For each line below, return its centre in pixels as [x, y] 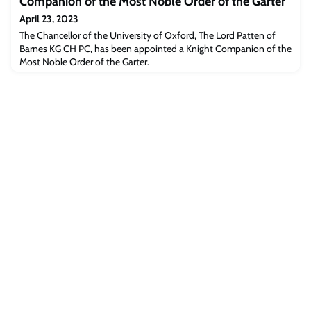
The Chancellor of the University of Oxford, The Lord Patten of [148, 35]
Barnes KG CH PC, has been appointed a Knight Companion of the [155, 49]
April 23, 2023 [49, 19]
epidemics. [41, 12]
